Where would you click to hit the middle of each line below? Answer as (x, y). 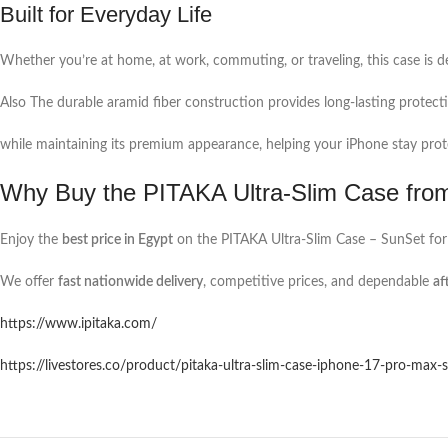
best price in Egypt (117, 240)
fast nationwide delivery (130, 282)
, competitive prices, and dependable (318, 282)
